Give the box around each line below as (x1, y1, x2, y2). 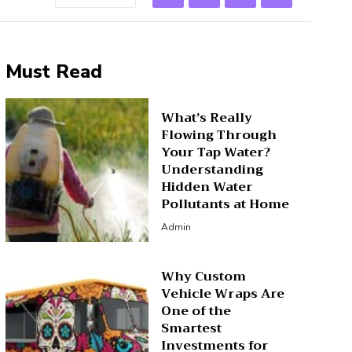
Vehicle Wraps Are (161, 282, 285, 305)
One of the (161, 299, 232, 322)
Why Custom (161, 265, 247, 288)
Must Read (5, 58, 102, 84)
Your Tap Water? (161, 141, 271, 164)
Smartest (161, 317, 222, 339)
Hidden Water (161, 176, 254, 199)
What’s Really (161, 107, 253, 130)
